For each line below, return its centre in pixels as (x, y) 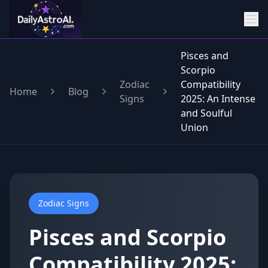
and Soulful (206, 113)
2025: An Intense (218, 99)
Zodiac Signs (64, 203)
